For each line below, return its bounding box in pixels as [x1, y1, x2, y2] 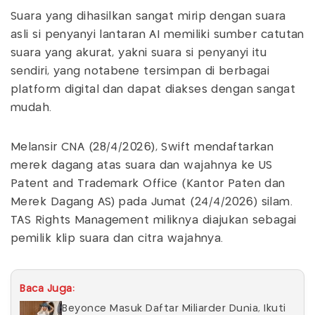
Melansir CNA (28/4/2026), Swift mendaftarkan [11, 141, 274, 153]
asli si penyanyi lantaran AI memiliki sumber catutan [11, 29, 304, 40]
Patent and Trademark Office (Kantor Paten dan [11, 178, 285, 189]
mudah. [11, 102, 56, 113]
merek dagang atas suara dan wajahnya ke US [11, 160, 273, 171]
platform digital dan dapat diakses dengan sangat [11, 84, 296, 95]
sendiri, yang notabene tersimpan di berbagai [11, 65, 270, 77]
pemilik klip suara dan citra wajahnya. [11, 233, 228, 244]
